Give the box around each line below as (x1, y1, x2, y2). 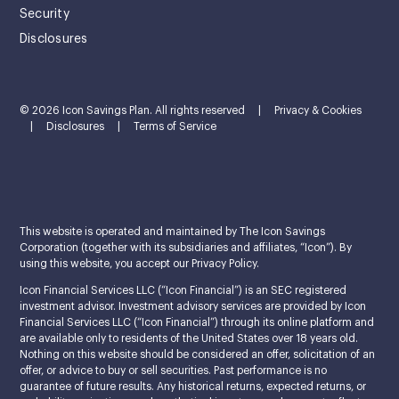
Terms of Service (134, 120, 216, 132)
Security (20, 7, 69, 20)
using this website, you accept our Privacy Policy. (20, 257, 259, 269)
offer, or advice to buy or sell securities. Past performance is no (20, 364, 327, 376)
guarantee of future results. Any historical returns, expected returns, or (20, 380, 366, 392)
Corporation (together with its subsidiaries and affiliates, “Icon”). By (20, 241, 352, 253)
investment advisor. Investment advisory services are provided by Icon (20, 300, 366, 312)
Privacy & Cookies (274, 104, 362, 116)
